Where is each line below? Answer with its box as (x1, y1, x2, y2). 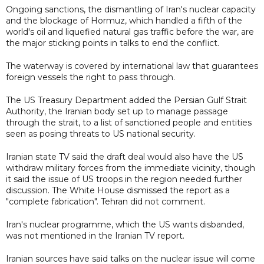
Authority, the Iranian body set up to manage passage (6, 105, 228, 117)
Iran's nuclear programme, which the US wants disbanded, (6, 219, 244, 230)
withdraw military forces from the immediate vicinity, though (6, 162, 255, 173)
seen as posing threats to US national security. (6, 128, 196, 139)
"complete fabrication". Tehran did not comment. (6, 196, 205, 207)
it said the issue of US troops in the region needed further (6, 173, 242, 184)
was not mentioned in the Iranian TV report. (6, 230, 184, 241)
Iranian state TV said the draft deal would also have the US (6, 151, 243, 162)
